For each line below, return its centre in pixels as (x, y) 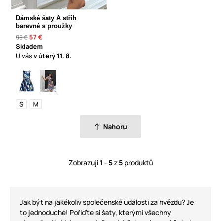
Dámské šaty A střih (46, 18)
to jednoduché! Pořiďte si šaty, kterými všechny (95, 212)
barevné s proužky (44, 26)
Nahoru (115, 126)
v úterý (45, 55)
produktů (138, 162)
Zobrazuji (84, 162)
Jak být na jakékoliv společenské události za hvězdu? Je (107, 202)
